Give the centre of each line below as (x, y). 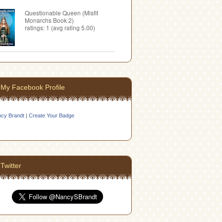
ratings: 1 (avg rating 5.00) (60, 28)
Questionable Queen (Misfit (61, 13)
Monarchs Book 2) (49, 20)
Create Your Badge (52, 116)
